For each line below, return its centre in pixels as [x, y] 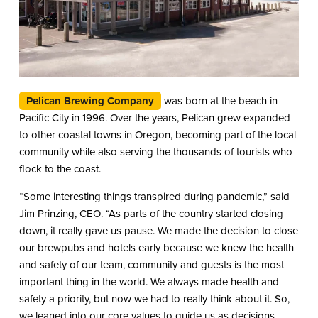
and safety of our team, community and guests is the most [151, 265]
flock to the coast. [60, 169]
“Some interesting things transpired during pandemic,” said [154, 197]
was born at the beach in [219, 101]
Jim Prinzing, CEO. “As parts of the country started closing [151, 214]
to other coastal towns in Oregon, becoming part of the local [157, 135]
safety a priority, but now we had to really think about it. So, [154, 299]
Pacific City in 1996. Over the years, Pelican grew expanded [154, 118]
